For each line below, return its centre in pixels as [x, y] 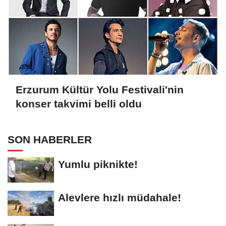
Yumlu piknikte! [98, 164]
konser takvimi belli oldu [79, 104]
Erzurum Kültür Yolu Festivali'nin [100, 90]
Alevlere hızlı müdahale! [120, 197]
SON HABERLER [50, 139]
